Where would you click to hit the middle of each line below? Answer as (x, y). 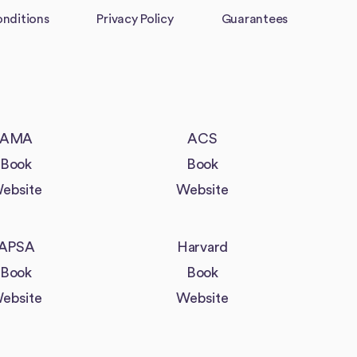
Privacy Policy (135, 20)
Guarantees (254, 20)
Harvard (202, 247)
